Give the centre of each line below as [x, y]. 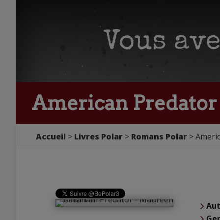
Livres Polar [98, 137]
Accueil [51, 137]
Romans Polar [159, 137]
